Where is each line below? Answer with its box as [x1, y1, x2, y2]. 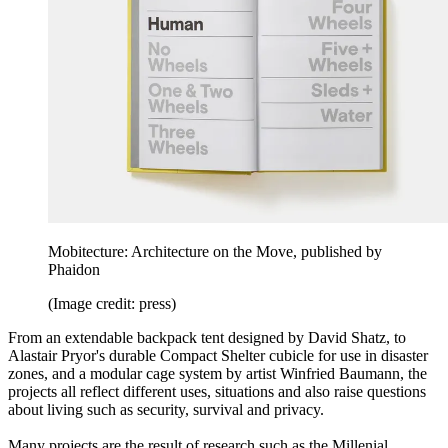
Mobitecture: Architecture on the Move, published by [48, 243, 382, 261]
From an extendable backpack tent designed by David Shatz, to [8, 329, 406, 347]
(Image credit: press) [48, 295, 176, 313]
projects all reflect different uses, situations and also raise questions [8, 383, 426, 401]
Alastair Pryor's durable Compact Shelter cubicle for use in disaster [8, 347, 428, 365]
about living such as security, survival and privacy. [8, 401, 324, 419]
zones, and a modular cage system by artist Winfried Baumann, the [8, 365, 427, 383]
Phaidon [48, 261, 100, 279]
